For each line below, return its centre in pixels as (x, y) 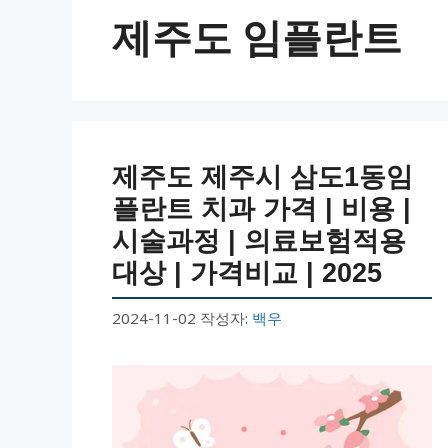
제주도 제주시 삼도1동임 (262, 176)
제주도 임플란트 (257, 36)
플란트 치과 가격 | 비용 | (261, 208)
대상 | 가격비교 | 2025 (247, 272)
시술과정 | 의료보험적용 (259, 240)
